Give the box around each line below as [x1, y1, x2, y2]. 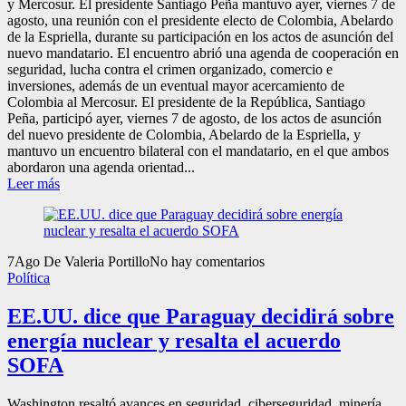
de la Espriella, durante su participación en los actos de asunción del [7, 28, 393, 44]
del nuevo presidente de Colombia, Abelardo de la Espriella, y [7, 126, 361, 142]
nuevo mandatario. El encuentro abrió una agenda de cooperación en [7, 44, 399, 61]
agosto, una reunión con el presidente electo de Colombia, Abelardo [7, 12, 393, 28]
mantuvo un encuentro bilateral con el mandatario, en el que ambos [7, 142, 389, 159]
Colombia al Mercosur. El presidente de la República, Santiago [7, 93, 365, 110]
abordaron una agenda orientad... [7, 159, 195, 175]
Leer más [7, 175, 60, 191]
